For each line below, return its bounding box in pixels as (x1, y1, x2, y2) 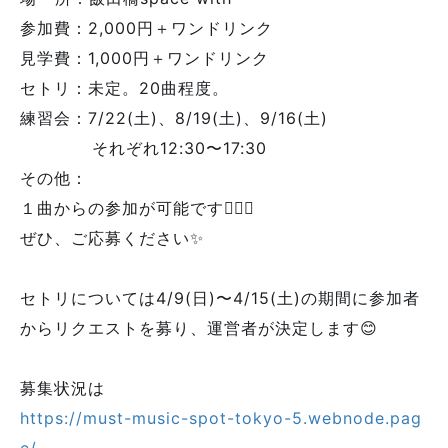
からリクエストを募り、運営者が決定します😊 (20, 318, 378, 338)
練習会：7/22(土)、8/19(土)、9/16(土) (20, 108, 328, 128)
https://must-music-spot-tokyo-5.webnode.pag (20, 408, 422, 428)
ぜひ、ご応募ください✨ (20, 228, 204, 248)
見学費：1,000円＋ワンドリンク (20, 48, 269, 68)
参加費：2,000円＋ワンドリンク (20, 18, 273, 38)
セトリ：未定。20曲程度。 (20, 78, 229, 98)
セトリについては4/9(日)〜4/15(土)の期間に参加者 (20, 288, 420, 308)
